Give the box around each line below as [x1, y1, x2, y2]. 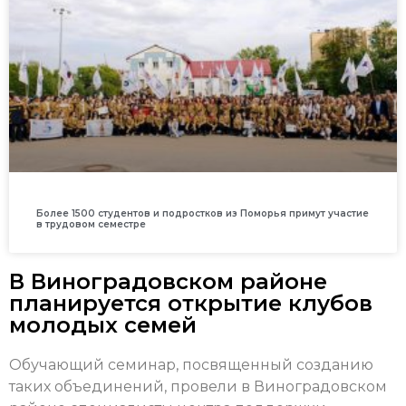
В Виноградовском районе [9, 268, 327, 295]
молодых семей [9, 312, 197, 339]
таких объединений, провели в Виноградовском [9, 378, 387, 396]
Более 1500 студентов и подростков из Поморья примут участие [36, 208, 369, 220]
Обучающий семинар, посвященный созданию [9, 356, 373, 374]
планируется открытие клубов [9, 290, 372, 317]
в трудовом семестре [36, 218, 146, 231]
